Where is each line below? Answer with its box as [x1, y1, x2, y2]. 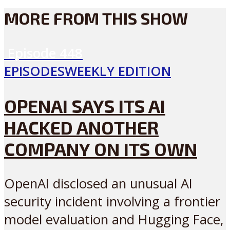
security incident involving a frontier [4, 193, 220, 211]
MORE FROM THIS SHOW [4, 8, 188, 28]
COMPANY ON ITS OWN [4, 138, 197, 160]
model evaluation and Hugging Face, [4, 210, 224, 229]
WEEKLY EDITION [65, 62, 171, 80]
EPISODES [4, 62, 65, 80]
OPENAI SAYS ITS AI [4, 95, 165, 117]
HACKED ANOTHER [4, 117, 159, 139]
